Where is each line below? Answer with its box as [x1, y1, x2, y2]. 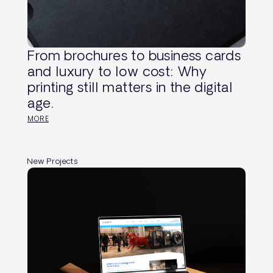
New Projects [27, 157, 78, 166]
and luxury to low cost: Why [27, 63, 207, 79]
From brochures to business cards [27, 47, 241, 63]
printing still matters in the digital [27, 79, 233, 94]
